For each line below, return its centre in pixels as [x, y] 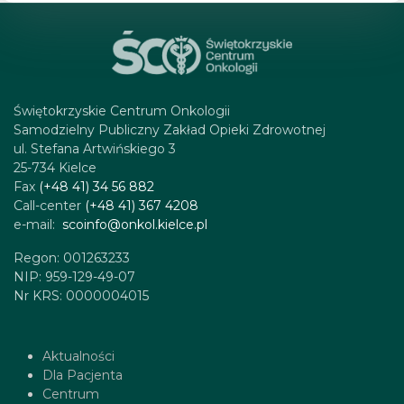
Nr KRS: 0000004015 [81, 295]
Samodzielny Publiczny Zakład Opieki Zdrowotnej [170, 129]
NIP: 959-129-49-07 [74, 276]
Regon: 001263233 [72, 257]
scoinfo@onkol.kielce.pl [135, 224]
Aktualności [78, 356]
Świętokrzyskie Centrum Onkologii [122, 110]
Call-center [49, 205]
